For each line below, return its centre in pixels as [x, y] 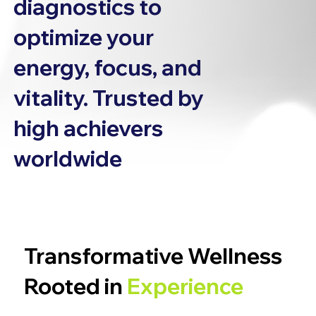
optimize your [84, 37]
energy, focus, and [108, 68]
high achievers [89, 128]
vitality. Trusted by [109, 98]
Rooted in [73, 286]
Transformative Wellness [153, 255]
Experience [185, 286]
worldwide [68, 159]
